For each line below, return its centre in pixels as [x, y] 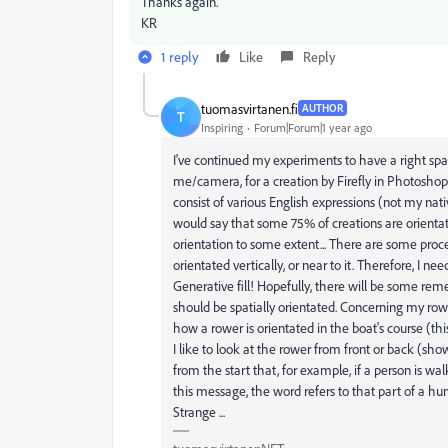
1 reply [180, 56]
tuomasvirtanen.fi [249, 108]
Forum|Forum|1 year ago [313, 127]
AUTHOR [322, 108]
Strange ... [199, 411]
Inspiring [222, 127]
